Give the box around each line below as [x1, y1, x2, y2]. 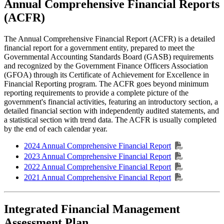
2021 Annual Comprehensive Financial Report [24, 173, 171, 182]
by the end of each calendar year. [4, 124, 107, 133]
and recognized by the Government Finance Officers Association [4, 61, 208, 70]
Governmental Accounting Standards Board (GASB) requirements [4, 52, 213, 61]
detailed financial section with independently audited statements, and [4, 106, 219, 115]
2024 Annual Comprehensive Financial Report [24, 141, 171, 150]
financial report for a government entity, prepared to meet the [4, 43, 194, 52]
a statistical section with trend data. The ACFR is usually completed [4, 115, 216, 124]
